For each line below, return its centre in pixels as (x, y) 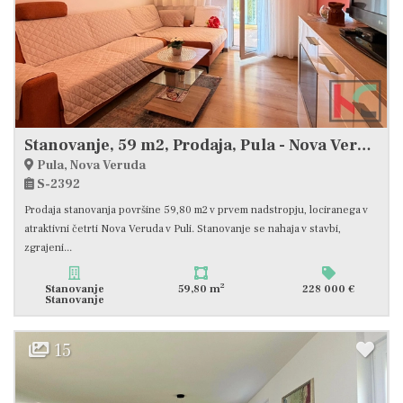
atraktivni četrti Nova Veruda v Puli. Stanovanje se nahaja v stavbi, (183, 228)
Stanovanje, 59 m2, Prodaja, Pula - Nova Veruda (364, 145)
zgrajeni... (48, 247)
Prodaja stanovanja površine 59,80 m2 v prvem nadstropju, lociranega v (196, 210)
